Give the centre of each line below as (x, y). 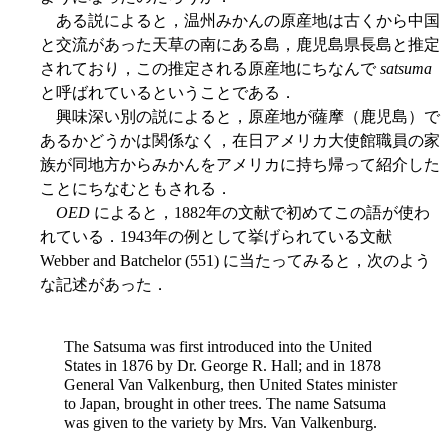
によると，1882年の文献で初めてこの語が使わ (260, 213)
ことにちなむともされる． (136, 189)
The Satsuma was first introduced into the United (218, 347)
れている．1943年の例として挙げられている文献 (216, 237)
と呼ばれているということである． (168, 93)
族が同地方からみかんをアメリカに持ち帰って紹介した (240, 165)
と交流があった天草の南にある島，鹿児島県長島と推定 (240, 45)
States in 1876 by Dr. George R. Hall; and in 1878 (222, 366)
